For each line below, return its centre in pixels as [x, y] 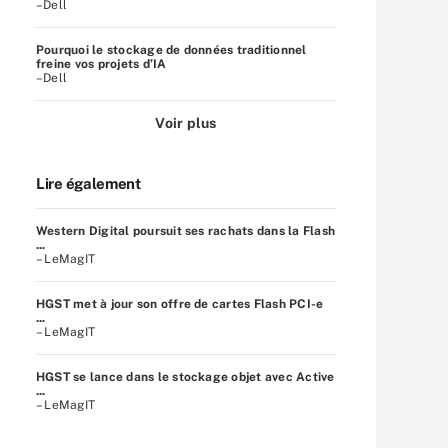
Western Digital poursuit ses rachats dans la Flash [186, 230]
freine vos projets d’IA [101, 63]
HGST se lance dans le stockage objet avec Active [185, 376]
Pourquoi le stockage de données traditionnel [171, 49]
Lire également [88, 183]
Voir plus [186, 122]
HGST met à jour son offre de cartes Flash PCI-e [180, 303]
